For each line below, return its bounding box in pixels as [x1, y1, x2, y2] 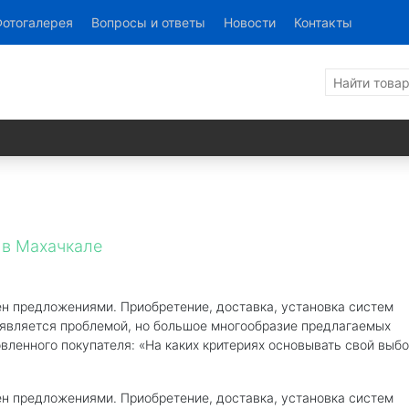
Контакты [294, 15, 352, 30]
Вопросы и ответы [91, 15, 205, 30]
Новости [224, 15, 276, 30]
